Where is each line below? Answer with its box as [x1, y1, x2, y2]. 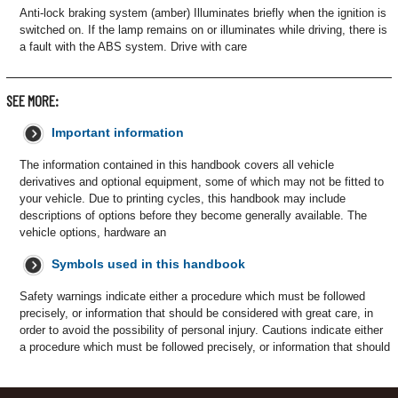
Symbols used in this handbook [52, 257, 245, 271]
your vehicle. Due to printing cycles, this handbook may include [20, 192, 346, 205]
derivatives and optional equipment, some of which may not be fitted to [20, 175, 384, 188]
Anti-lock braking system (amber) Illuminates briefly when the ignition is [20, 6, 386, 20]
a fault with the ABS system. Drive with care [20, 40, 247, 53]
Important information [52, 125, 184, 139]
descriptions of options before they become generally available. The [20, 209, 367, 222]
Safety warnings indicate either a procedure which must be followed [20, 290, 365, 303]
